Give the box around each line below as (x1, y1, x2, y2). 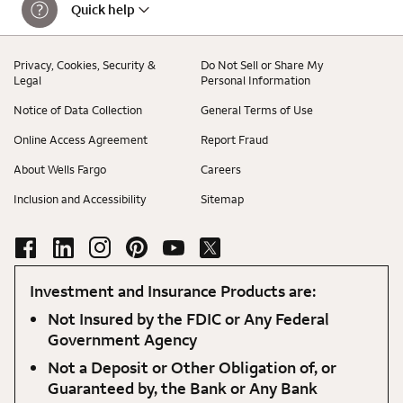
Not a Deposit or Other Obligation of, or (48, 356, 336, 378)
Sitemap (201, 192, 244, 207)
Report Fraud (201, 132, 268, 148)
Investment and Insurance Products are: (30, 280, 316, 301)
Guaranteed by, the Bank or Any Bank (48, 377, 318, 399)
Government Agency (48, 328, 197, 350)
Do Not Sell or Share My (201, 58, 324, 73)
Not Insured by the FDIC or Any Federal (48, 308, 329, 329)
